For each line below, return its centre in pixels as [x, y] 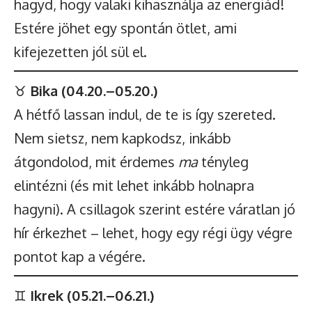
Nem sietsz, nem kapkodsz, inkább [123, 138]
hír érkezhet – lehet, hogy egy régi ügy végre [153, 233]
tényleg [223, 162]
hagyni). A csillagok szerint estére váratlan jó [155, 209]
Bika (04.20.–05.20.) [94, 91]
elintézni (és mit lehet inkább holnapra [134, 185]
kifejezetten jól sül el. [80, 52]
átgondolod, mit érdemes [96, 162]
